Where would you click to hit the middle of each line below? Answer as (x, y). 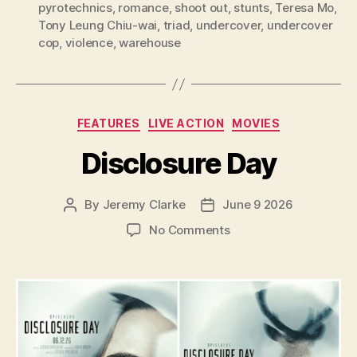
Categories (213, 120)
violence (89, 43)
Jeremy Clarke (144, 204)
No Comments (190, 229)
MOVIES (256, 124)
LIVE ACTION (186, 124)
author (88, 222)
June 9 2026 (258, 204)
